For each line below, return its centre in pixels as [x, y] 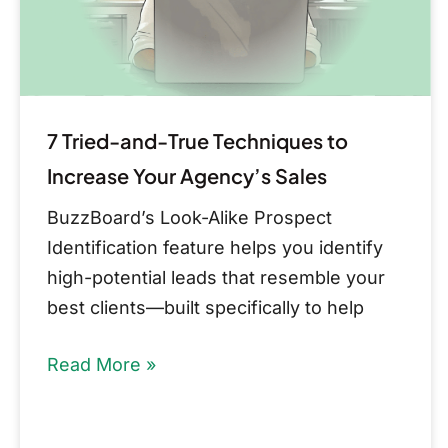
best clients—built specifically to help [205, 307]
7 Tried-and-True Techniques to [197, 140]
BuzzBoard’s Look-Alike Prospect [189, 217]
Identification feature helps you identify [215, 247]
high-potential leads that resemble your [216, 277]
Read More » [101, 364]
